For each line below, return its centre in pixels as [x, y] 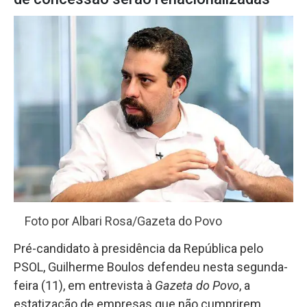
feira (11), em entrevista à [84, 285]
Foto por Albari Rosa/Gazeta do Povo [123, 221]
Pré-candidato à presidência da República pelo [138, 248]
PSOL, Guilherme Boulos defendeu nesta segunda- [151, 267]
